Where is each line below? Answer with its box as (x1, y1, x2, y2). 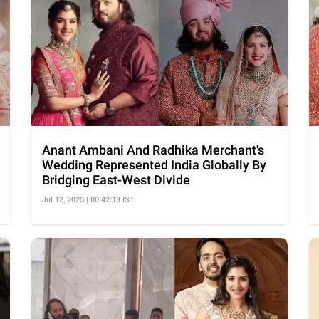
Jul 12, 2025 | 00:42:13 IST (42, 195, 135, 205)
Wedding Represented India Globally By (42, 157, 266, 173)
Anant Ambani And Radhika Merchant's (42, 142, 264, 158)
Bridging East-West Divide (42, 172, 190, 188)
